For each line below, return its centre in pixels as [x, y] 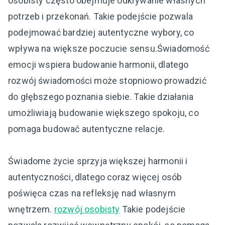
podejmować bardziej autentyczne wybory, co [101, 32]
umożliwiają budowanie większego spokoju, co [103, 113]
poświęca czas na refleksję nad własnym [92, 193]
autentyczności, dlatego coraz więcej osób [95, 177]
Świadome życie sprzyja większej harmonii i [98, 161]
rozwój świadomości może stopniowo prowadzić [107, 80]
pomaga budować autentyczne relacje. [87, 129]
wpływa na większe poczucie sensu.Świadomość [109, 48]
